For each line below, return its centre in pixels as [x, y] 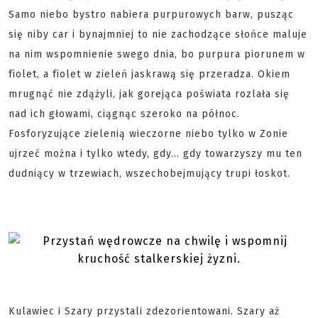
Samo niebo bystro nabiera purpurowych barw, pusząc [151, 15]
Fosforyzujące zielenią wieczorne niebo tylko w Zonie [148, 134]
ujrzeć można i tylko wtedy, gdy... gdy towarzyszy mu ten [155, 154]
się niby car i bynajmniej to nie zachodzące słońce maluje [158, 34]
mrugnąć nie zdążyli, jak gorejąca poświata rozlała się [149, 94]
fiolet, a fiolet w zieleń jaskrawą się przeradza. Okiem [149, 74]
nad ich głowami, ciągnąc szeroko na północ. [124, 114]
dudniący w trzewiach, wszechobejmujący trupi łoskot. [149, 174]
